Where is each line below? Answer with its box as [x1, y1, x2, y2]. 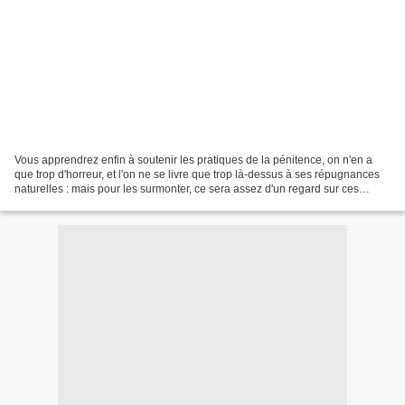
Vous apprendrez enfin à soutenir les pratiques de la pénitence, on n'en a [14, 154, 372, 167]
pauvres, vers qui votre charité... [14, 197, 170, 211]
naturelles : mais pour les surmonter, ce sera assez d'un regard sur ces [14, 183, 359, 196]
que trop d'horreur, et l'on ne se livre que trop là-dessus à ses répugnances [14, 168, 380, 182]
